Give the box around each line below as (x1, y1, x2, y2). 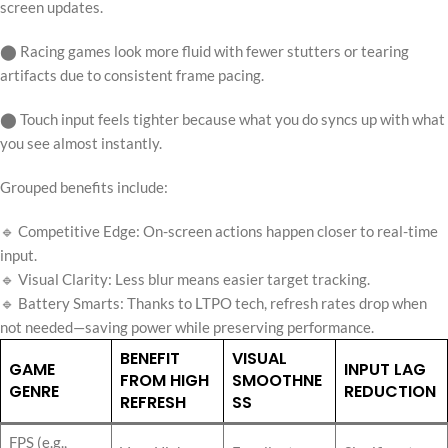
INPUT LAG (344, 357, 426, 381)
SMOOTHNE (232, 368, 322, 392)
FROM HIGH (120, 368, 209, 392)
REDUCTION (344, 379, 436, 403)
